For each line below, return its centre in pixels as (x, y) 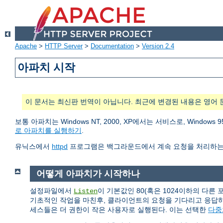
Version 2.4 (158, 46)
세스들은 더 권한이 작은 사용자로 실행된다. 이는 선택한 (119, 209)
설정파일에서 (52, 190)
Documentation (112, 46)
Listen (86, 191)
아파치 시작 (47, 68)
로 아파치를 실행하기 (48, 131)
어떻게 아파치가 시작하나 (88, 174)
